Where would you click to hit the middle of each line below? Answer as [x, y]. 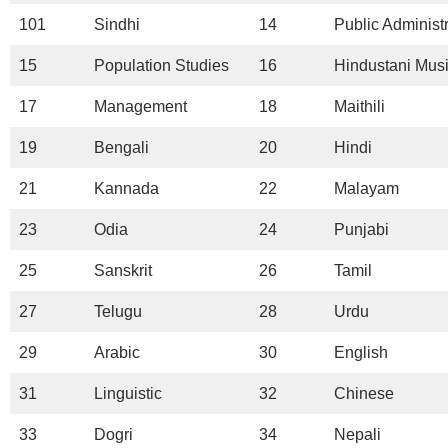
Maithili [359, 106]
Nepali [357, 434]
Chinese [364, 393]
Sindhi [117, 24]
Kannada [126, 188]
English [361, 352]
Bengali [121, 147]
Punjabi [361, 229]
